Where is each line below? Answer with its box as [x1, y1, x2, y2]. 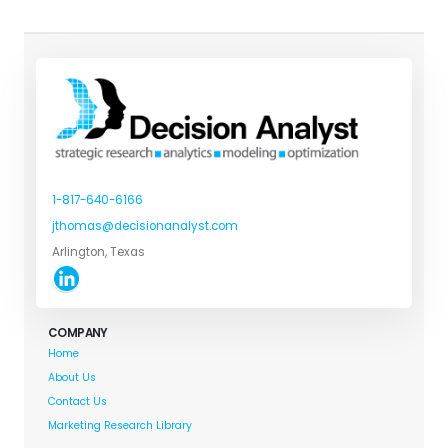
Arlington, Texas [52, 244, 145, 261]
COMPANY [48, 325, 108, 342]
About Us [48, 370, 96, 386]
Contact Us [48, 394, 107, 410]
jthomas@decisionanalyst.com [52, 218, 238, 235]
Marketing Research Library [48, 418, 192, 434]
